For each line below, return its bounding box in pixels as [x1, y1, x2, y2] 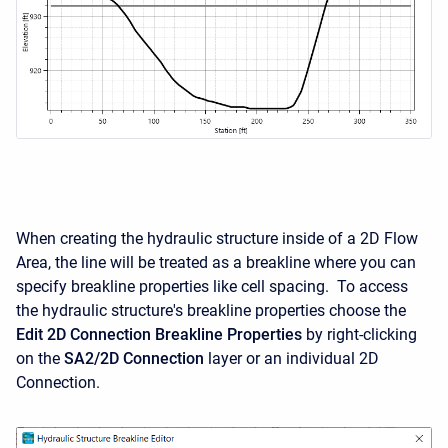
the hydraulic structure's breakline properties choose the [16, 301, 406, 321]
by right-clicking [302, 325, 417, 345]
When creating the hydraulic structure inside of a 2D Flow [16, 229, 418, 249]
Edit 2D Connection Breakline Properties [16, 325, 302, 345]
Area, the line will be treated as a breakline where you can [16, 253, 416, 273]
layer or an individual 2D [208, 349, 379, 369]
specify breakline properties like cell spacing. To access [16, 277, 408, 297]
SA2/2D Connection [64, 349, 208, 369]
